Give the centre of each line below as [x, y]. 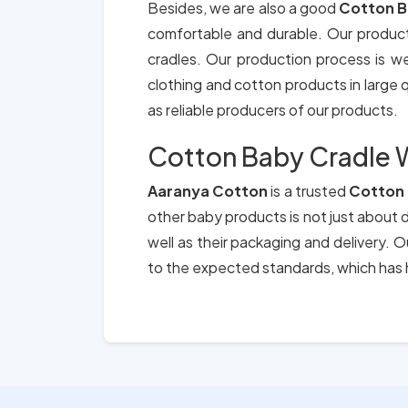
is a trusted [310, 191]
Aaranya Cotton [209, 191]
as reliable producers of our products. [273, 110]
